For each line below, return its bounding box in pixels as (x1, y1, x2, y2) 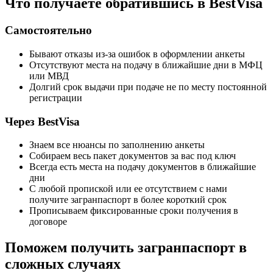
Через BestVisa (5, 115, 80, 128)
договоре (29, 216, 67, 227)
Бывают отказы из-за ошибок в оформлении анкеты (29, 48, 245, 59)
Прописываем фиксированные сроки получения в (29, 205, 238, 216)
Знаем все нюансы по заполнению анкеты (29, 140, 205, 151)
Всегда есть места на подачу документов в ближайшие (29, 161, 256, 172)
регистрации (29, 92, 82, 103)
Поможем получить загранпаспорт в (5, 239, 247, 256)
